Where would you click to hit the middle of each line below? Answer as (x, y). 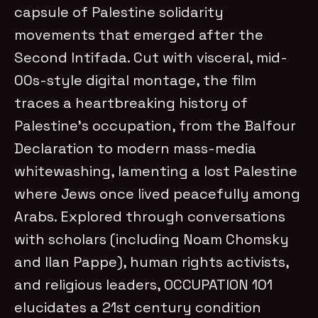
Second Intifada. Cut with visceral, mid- (151, 57)
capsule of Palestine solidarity (119, 12)
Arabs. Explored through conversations (150, 216)
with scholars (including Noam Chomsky (152, 239)
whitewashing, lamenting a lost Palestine (156, 171)
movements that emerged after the (139, 34)
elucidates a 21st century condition (138, 307)
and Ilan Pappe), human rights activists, (152, 262)
